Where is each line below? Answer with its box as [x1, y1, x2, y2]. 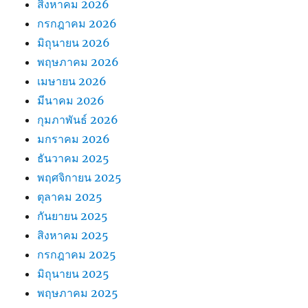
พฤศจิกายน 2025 [37, 170, 122, 184]
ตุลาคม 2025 [37, 189, 103, 203]
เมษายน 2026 [37, 74, 107, 88]
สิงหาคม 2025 [37, 228, 109, 242]
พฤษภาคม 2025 [37, 285, 119, 300]
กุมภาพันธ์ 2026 [37, 112, 119, 126]
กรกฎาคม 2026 [37, 16, 118, 30]
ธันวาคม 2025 [37, 151, 110, 165]
